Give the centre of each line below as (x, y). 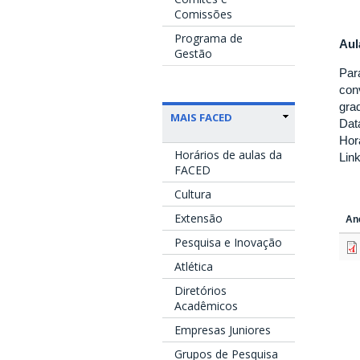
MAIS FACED (201, 117)
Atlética (194, 266)
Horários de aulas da (228, 154)
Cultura (193, 194)
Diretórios (200, 290)
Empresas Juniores (223, 329)
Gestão (193, 53)
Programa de (209, 38)
